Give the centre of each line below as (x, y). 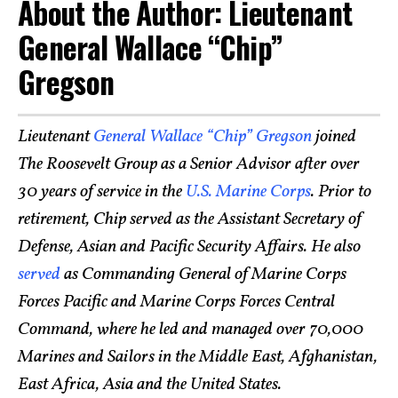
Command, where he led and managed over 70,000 (191, 329)
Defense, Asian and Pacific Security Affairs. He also (189, 247)
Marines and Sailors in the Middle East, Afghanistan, (198, 357)
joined (334, 136)
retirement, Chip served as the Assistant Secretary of (190, 219)
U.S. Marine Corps (248, 191)
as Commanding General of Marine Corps (203, 274)
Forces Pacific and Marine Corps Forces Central (176, 302)
